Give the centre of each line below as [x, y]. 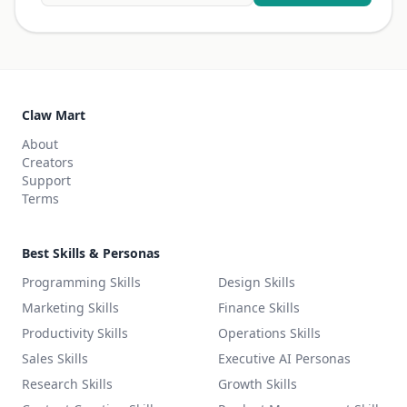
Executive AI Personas [284, 358]
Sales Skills [55, 358]
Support [46, 180]
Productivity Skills [75, 333]
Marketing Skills [70, 308]
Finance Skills [259, 308]
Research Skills [67, 384]
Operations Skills [269, 333]
